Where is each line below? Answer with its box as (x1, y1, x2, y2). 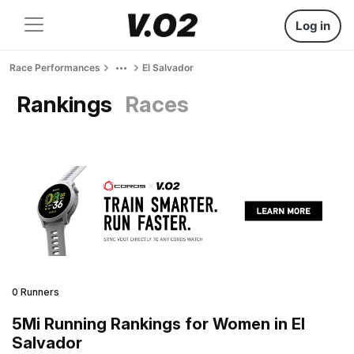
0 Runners (12, 285, 59, 298)
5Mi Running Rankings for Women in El (12, 314, 305, 333)
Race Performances (9, 62, 100, 73)
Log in (296, 18, 330, 33)
